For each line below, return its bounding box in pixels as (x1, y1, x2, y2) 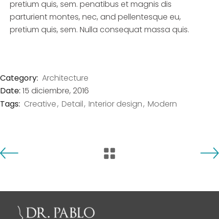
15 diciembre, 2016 (22, 85, 89, 97)
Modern (148, 98, 177, 109)
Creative (24, 98, 56, 109)
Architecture (42, 72, 88, 84)
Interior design (88, 98, 142, 109)
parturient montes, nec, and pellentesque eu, (10, 11, 181, 22)
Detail (62, 98, 83, 109)
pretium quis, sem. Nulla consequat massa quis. (10, 24, 189, 35)
